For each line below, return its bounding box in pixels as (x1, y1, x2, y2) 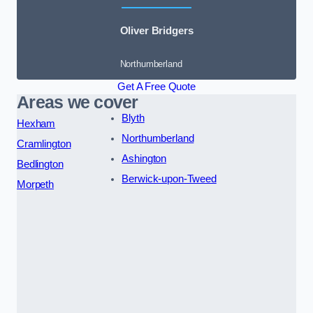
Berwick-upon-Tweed (122, 173, 217, 185)
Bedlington (17, 159, 64, 170)
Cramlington (17, 138, 71, 150)
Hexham (17, 118, 56, 130)
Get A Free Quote (117, 81, 196, 93)
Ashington (122, 153, 167, 165)
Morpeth (17, 179, 54, 191)
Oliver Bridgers (119, 24, 194, 36)
